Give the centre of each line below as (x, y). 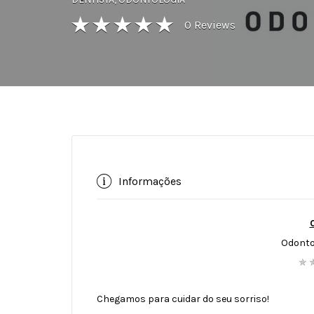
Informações (150, 181)
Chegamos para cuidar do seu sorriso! (183, 299)
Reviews (213, 25)
